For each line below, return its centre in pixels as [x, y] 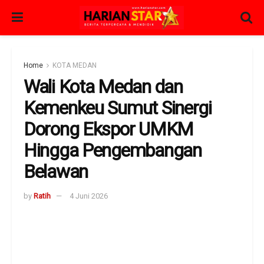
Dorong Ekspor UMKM [108, 129]
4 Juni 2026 [89, 196]
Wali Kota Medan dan [103, 87]
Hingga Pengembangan [113, 150]
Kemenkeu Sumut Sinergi [118, 108]
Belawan [56, 171]
